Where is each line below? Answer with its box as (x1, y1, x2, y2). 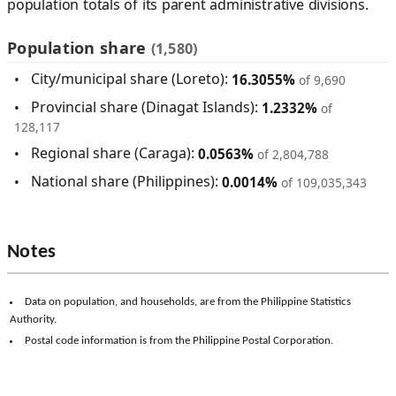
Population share (7, 36, 151, 58)
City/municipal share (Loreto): (31, 69, 232, 89)
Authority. (10, 314, 57, 326)
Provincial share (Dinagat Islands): (31, 97, 263, 118)
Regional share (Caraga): (31, 143, 199, 164)
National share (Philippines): (31, 171, 223, 192)
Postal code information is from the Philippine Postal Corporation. (24, 335, 333, 347)
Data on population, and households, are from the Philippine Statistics (24, 296, 351, 308)
